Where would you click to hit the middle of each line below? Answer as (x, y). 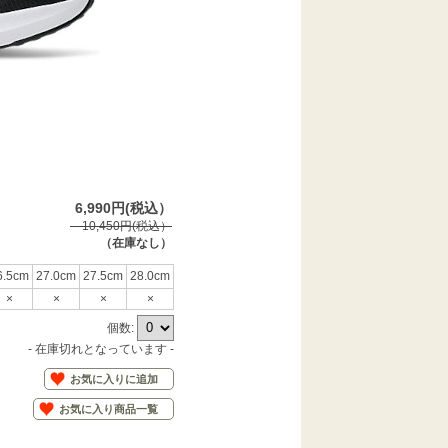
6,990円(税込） (123, 208)
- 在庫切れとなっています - (101, 349)
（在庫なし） (136, 243)
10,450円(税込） (121, 226)
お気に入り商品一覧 (108, 409)
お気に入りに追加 (114, 379)
